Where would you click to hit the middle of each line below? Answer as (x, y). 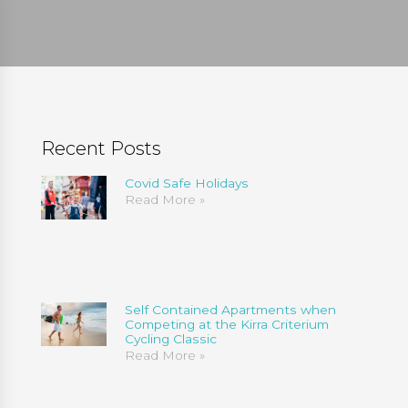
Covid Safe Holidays (186, 183)
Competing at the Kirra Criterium (226, 325)
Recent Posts (101, 148)
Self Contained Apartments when (230, 310)
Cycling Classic (170, 339)
